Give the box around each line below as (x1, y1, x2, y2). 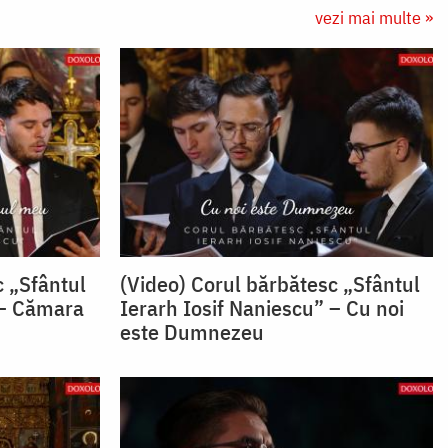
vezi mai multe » (315, 6, 433, 30)
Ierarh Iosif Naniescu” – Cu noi (119, 292, 404, 322)
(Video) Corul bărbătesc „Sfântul (119, 268, 420, 298)
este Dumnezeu (119, 316, 264, 346)
